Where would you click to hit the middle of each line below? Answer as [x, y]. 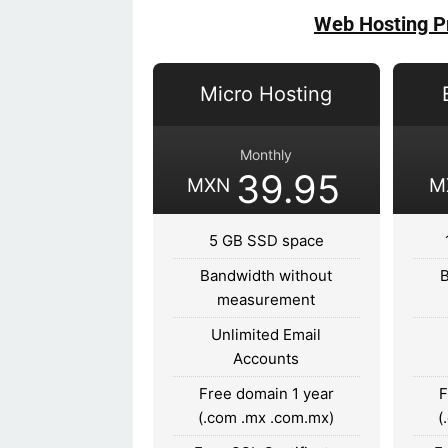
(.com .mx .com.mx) [266, 417]
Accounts [266, 358]
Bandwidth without [266, 275]
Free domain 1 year [266, 393]
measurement [266, 299]
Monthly [266, 154]
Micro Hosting [266, 93]
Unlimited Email [266, 334]
